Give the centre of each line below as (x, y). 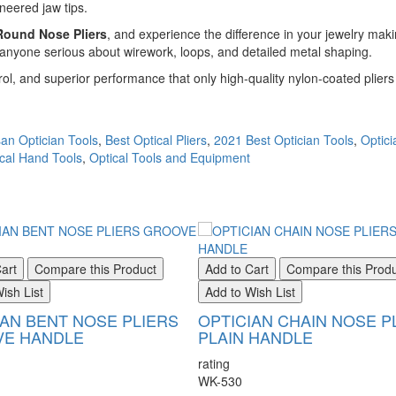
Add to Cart (237, 269)
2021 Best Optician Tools (284, 140)
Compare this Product (95, 269)
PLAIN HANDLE (255, 337)
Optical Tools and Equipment (170, 157)
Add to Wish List (250, 292)
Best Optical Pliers (156, 140)
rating (214, 363)
